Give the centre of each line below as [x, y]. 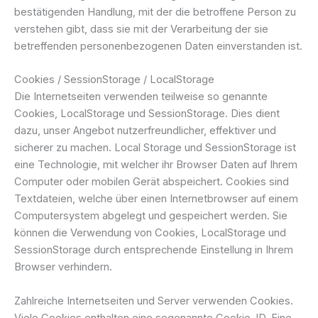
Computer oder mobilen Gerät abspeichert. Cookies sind [152, 182]
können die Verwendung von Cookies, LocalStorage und [150, 233]
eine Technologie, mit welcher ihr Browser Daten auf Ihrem [156, 165]
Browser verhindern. [63, 267]
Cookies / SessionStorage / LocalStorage [114, 80]
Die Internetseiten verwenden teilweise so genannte [141, 97]
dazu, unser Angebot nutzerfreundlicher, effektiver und [145, 131]
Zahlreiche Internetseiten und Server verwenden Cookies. [154, 301]
